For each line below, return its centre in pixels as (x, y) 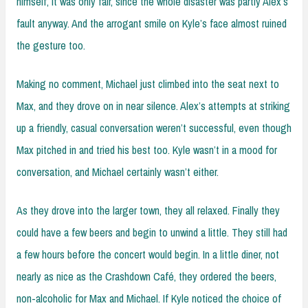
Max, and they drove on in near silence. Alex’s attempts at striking (153, 106)
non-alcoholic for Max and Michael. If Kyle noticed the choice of (149, 298)
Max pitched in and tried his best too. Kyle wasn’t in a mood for (147, 150)
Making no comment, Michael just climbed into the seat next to (148, 84)
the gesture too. (51, 45)
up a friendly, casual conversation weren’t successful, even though (154, 128)
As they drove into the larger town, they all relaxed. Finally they (148, 210)
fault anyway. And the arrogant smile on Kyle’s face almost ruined (152, 23)
